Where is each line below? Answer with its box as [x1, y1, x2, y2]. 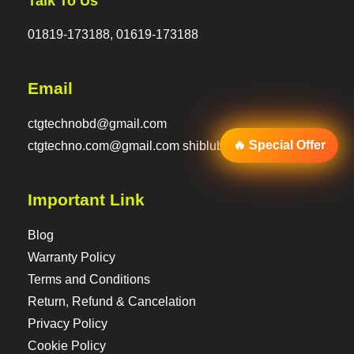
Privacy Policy [28, 317, 107, 331]
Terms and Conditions [28, 273, 150, 287]
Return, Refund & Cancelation [28, 295, 196, 309]
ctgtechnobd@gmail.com [28, 117, 167, 131]
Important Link [28, 190, 145, 210]
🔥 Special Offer [232, 137, 326, 151]
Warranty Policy [28, 250, 115, 265]
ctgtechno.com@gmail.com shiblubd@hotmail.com [28, 139, 311, 153]
